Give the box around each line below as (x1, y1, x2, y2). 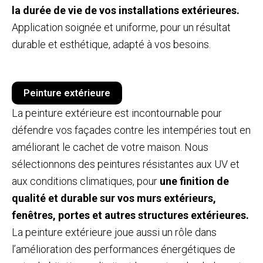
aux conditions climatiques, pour (12, 174, 160, 187)
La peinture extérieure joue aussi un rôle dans (12, 225, 217, 238)
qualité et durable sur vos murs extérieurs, (12, 191, 216, 204)
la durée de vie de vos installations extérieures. (12, 4, 240, 17)
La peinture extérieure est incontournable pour (12, 106, 222, 119)
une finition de (160, 174, 229, 187)
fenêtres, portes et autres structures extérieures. (12, 208, 249, 221)
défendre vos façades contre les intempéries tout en (12, 123, 251, 136)
